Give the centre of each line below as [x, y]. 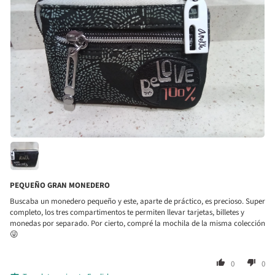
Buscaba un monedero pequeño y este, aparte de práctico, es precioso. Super [137, 202]
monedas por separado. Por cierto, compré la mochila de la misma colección [137, 224]
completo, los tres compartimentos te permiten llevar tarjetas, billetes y [127, 213]
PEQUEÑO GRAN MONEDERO [60, 186]
